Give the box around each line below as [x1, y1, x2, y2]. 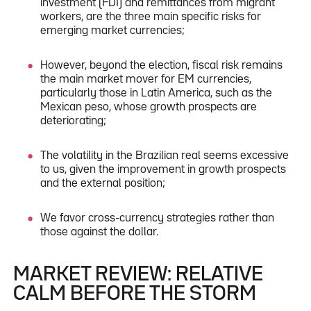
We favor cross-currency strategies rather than [40, 212, 275, 224]
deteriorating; [40, 115, 107, 126]
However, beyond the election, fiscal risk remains [40, 60, 283, 71]
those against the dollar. [40, 226, 159, 237]
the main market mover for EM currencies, [40, 74, 252, 85]
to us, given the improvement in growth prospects [40, 164, 287, 175]
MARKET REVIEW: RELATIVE [12, 265, 263, 284]
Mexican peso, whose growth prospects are [40, 101, 258, 112]
